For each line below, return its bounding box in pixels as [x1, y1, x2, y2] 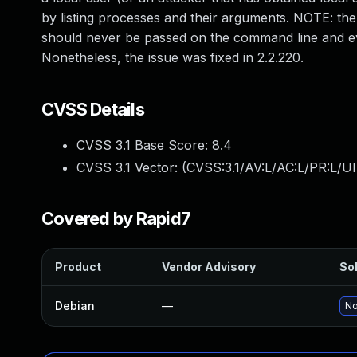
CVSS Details [41, 99, 144, 120]
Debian [55, 299, 95, 312]
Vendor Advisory [162, 260, 256, 273]
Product [55, 260, 101, 273]
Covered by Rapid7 [41, 208, 191, 229]
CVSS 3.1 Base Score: [76, 137, 212, 153]
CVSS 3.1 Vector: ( [76, 159, 186, 175]
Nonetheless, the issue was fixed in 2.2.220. [41, 49, 304, 65]
